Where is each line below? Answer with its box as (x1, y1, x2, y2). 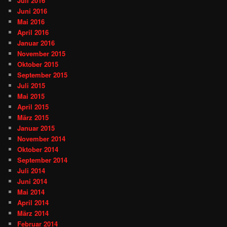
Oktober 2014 (17, 144, 59, 154)
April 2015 (17, 101, 49, 111)
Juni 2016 (17, 6, 48, 16)
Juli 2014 (17, 165, 46, 175)
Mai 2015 (17, 91, 45, 101)
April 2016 (17, 27, 49, 37)
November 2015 (17, 48, 66, 58)
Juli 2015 (17, 80, 46, 90)
